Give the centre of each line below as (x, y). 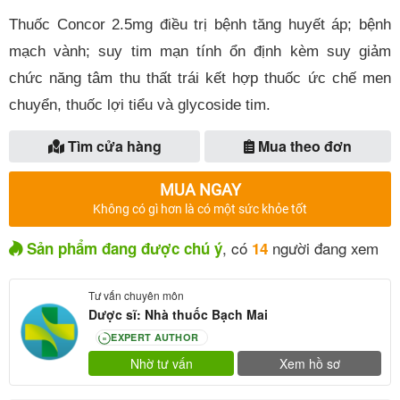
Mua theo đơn (303, 146)
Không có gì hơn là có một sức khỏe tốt (200, 208)
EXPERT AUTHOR (155, 337)
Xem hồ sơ (309, 363)
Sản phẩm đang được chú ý (122, 248)
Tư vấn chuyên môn (137, 295)
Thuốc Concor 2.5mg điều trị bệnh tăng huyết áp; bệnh (200, 25)
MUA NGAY (200, 189)
